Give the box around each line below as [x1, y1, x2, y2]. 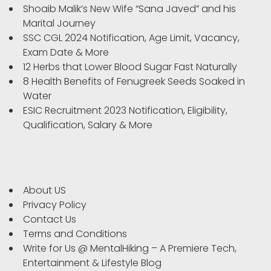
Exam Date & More [23, 45, 109, 60]
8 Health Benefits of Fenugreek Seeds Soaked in [23, 74, 245, 89]
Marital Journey [23, 16, 98, 31]
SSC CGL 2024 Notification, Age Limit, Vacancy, [23, 31, 240, 45]
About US [23, 183, 66, 198]
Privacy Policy [23, 198, 87, 212]
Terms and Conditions [23, 227, 127, 241]
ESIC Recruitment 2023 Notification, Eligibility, [23, 103, 227, 118]
